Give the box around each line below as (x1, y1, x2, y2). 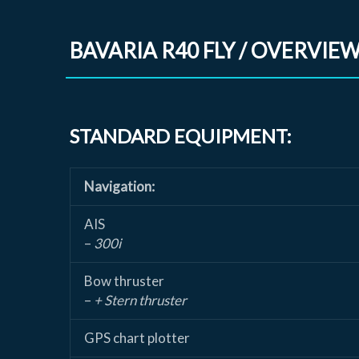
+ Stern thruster (94, 292, 187, 309)
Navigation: (84, 178, 155, 196)
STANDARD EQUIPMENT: (70, 124, 292, 148)
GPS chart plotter (84, 329, 190, 347)
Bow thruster (84, 272, 164, 290)
